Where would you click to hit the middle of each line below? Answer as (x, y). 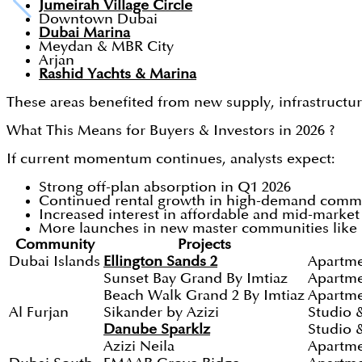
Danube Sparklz (157, 330)
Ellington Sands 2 (160, 262)
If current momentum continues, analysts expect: (171, 159)
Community (55, 245)
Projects (204, 245)
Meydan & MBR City (106, 47)
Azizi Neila (139, 347)
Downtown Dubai (98, 19)
